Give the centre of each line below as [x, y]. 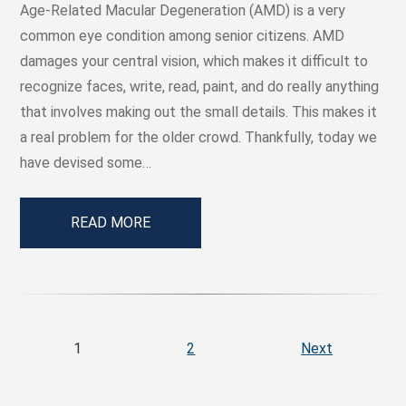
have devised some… [86, 162]
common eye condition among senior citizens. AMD [183, 35]
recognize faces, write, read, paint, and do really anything [200, 86]
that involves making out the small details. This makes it [199, 111]
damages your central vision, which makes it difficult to [194, 61]
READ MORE [111, 222]
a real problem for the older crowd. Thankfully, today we [199, 137]
